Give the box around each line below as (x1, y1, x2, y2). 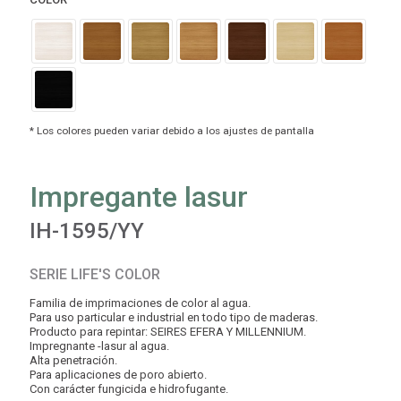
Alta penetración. (30, 354, 117, 368)
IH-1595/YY (30, 218, 144, 244)
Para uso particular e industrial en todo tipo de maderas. (30, 311, 318, 325)
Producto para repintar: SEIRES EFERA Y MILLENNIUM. (30, 325, 306, 339)
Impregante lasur (30, 180, 248, 215)
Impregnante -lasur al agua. (30, 339, 169, 354)
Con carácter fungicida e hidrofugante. (30, 382, 228, 397)
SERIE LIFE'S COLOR (30, 266, 160, 284)
